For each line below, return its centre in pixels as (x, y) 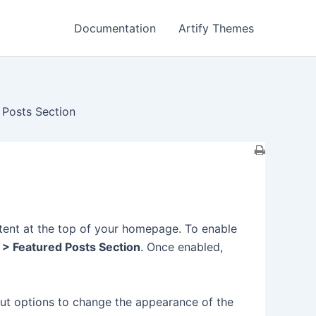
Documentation (115, 28)
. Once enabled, (182, 247)
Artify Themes (216, 28)
